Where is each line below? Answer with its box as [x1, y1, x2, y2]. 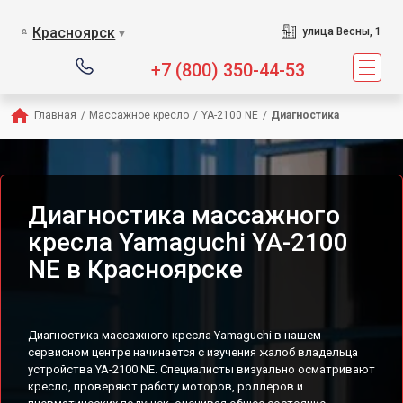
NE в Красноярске [28, 255, 243, 284]
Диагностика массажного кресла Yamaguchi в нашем [28, 328, 321, 342]
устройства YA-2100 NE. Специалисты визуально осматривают [28, 363, 375, 376]
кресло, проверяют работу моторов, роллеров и [28, 380, 303, 393]
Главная [34, 109, 76, 121]
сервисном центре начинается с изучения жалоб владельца [28, 345, 358, 359]
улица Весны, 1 [301, 25, 381, 38]
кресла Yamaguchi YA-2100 [28, 228, 348, 257]
